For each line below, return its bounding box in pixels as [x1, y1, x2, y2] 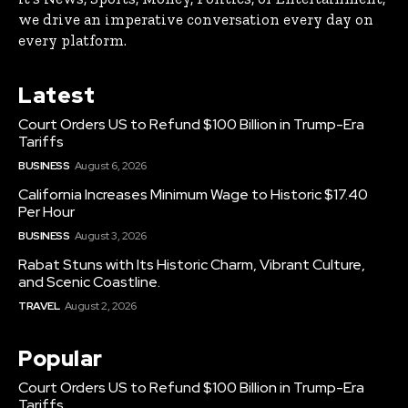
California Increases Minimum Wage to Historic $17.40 [18, 185, 368, 205]
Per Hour [18, 202, 75, 222]
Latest [18, 81, 95, 110]
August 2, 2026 [64, 299, 137, 314]
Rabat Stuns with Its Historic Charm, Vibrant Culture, [18, 255, 365, 275]
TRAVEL [18, 299, 59, 314]
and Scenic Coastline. [18, 272, 160, 292]
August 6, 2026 [74, 158, 147, 174]
